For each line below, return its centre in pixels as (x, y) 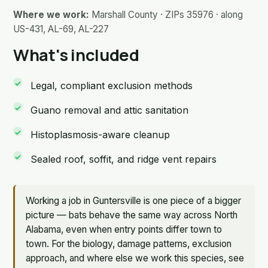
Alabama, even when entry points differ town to (124, 229)
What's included (76, 54)
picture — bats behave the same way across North (131, 215)
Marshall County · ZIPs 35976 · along (166, 14)
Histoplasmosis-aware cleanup (100, 134)
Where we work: (51, 14)
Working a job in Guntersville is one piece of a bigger (133, 200)
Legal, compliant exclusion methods (111, 85)
